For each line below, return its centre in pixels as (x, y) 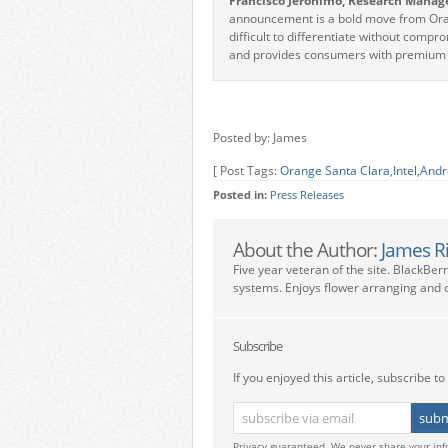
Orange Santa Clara (335, 170)
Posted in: (241, 195)
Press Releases (307, 195)
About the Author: (307, 249)
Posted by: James (260, 137)
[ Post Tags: (246, 170)
